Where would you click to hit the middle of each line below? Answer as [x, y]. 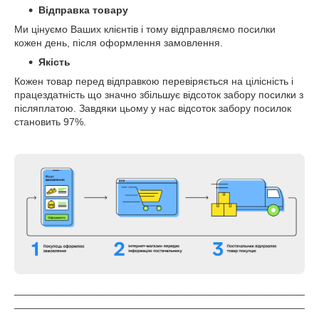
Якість [54, 62]
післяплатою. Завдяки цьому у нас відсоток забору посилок [153, 108]
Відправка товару [83, 10]
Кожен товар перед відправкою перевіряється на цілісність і [154, 81]
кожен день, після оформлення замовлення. [119, 42]
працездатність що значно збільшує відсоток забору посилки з [159, 94]
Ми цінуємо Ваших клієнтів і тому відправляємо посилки [145, 29]
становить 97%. [50, 121]
